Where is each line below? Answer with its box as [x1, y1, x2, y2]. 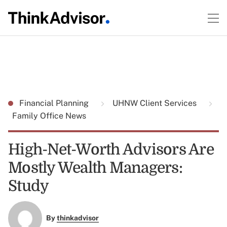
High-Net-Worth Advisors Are [8, 141, 214, 158]
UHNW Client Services [110, 98, 199, 108]
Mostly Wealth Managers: [8, 159, 182, 176]
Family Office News [12, 111, 86, 121]
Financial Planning [19, 98, 91, 108]
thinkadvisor [56, 214, 99, 222]
